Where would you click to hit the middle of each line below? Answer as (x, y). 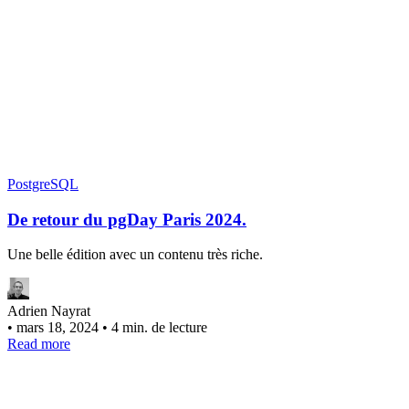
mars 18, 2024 (59, 328)
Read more (39, 344)
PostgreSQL (43, 184)
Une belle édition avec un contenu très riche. (135, 255)
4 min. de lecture (159, 328)
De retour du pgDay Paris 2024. (127, 219)
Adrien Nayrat (49, 311)
